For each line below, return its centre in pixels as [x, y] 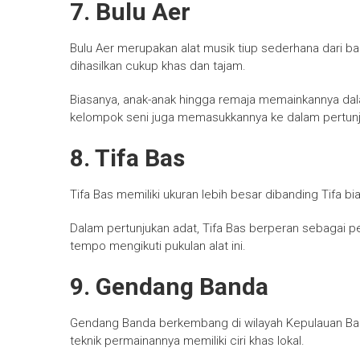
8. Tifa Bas [127, 158]
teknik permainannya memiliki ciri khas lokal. [187, 341]
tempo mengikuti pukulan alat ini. [158, 246]
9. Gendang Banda [169, 287]
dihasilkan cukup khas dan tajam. [158, 66]
